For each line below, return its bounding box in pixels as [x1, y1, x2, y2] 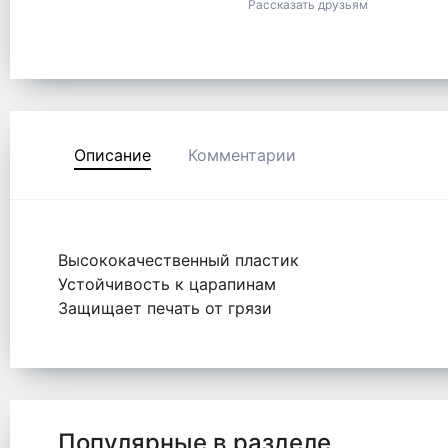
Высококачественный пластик [58, 250, 299, 271]
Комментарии [188, 145, 296, 166]
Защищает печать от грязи [58, 298, 272, 319]
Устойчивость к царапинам [58, 274, 276, 295]
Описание [74, 145, 151, 166]
